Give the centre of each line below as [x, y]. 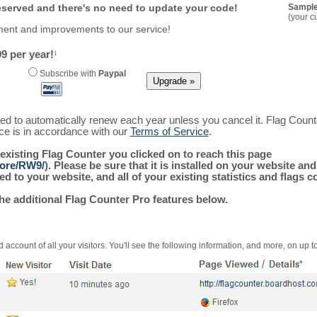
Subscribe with [68, 74]
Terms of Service [169, 132]
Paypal [112, 74]
